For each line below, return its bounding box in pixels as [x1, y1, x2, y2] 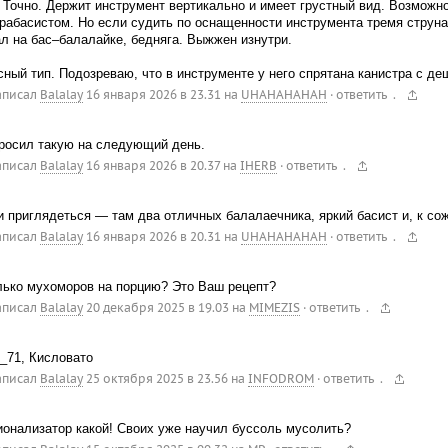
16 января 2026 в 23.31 [85, 86, 221, 102]
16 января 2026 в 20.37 [85, 157, 220, 173]
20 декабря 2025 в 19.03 [85, 300, 229, 316]
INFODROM [247, 371, 314, 387]
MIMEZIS [248, 300, 300, 316]
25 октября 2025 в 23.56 [85, 371, 228, 387]
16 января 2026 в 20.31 [85, 228, 221, 244]
